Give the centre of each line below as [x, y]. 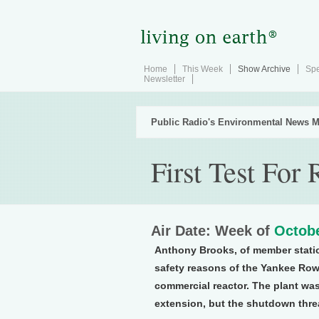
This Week [203, 69]
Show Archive [264, 69]
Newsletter [164, 79]
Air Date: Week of [213, 231]
